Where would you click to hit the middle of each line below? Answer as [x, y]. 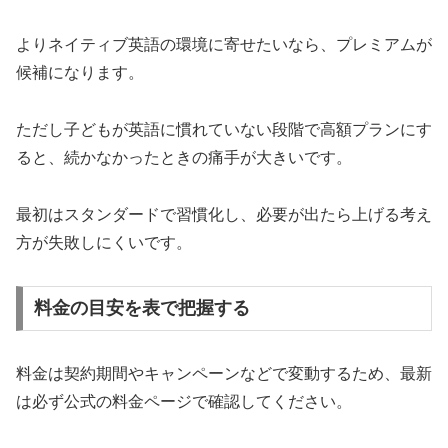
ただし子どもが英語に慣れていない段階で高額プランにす [224, 129]
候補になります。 [80, 73]
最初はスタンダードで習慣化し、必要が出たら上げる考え [224, 214]
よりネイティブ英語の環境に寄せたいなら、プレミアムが [224, 45]
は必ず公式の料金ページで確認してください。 [184, 402]
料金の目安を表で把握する [141, 308]
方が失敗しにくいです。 [104, 242]
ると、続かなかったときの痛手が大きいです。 [184, 157]
